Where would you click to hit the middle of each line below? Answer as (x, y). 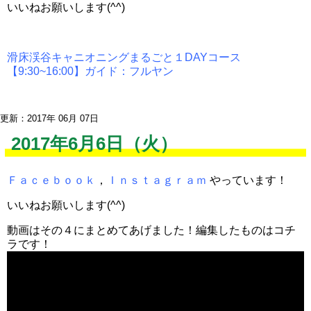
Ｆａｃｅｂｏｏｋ (51, 180)
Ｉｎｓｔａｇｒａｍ (157, 180)
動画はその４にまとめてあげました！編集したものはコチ (151, 230)
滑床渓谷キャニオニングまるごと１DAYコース (124, 57)
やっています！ (247, 180)
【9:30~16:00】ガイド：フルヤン (90, 71)
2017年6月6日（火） (94, 144)
